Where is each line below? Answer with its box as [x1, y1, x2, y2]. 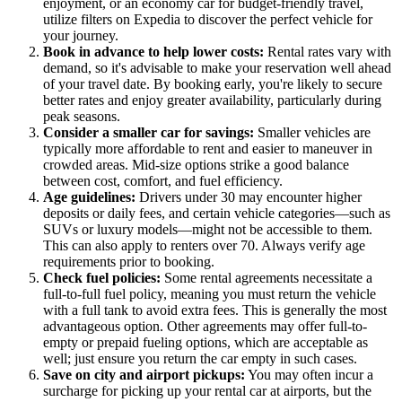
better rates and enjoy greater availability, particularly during [43, 92, 381, 109]
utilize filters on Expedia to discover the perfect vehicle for [43, 12, 372, 28]
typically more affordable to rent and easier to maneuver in [43, 141, 372, 157]
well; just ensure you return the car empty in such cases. [43, 351, 357, 367]
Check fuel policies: [43, 270, 161, 286]
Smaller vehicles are [254, 125, 371, 141]
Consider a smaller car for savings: [43, 125, 254, 141]
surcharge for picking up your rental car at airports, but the [43, 383, 371, 399]
